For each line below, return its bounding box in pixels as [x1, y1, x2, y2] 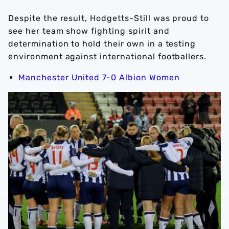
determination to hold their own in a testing [8, 39, 196, 49]
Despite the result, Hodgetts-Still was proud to [8, 13, 210, 23]
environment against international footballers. [8, 52, 207, 61]
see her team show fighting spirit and [8, 26, 170, 36]
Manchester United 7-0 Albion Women [18, 73, 180, 82]
